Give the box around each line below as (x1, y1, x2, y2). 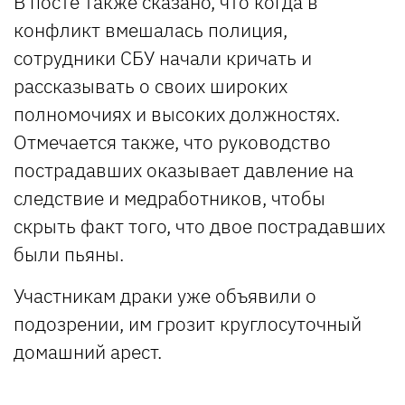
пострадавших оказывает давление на (14, 156, 353, 183)
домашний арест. (14, 338, 162, 364)
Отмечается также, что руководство (14, 128, 331, 155)
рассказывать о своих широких (14, 72, 287, 99)
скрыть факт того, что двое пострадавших (14, 212, 385, 239)
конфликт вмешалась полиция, (14, 16, 287, 42)
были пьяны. (14, 240, 124, 267)
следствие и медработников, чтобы (14, 184, 325, 211)
